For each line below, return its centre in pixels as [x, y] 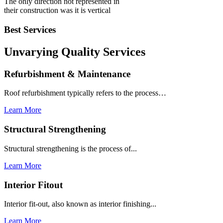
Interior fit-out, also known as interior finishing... [80, 204]
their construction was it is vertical [57, 10]
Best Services [30, 29]
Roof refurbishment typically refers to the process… [85, 93]
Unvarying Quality [54, 52]
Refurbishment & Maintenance [67, 74]
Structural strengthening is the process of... [70, 148]
